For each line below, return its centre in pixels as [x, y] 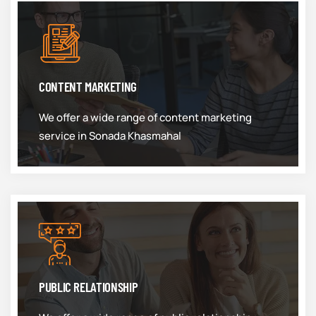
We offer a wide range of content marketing [145, 117]
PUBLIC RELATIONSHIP [89, 287]
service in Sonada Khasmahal [110, 136]
